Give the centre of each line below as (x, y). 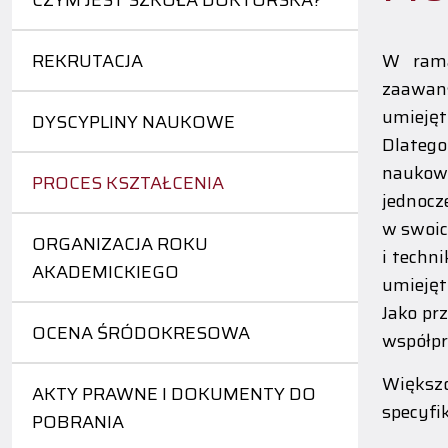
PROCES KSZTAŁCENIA (128, 183)
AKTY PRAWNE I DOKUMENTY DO (174, 394)
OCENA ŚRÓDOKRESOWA (141, 333)
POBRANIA (78, 422)
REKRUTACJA (87, 61)
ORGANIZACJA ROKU (120, 244)
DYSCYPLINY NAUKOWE (133, 122)
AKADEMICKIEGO (105, 272)
